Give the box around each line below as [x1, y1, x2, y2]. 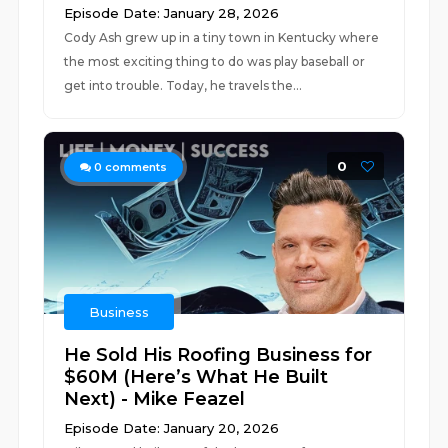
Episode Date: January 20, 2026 [64, 420, 280, 436]
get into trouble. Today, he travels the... [64, 78, 303, 93]
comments [102, 160, 168, 174]
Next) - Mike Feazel [64, 388, 246, 410]
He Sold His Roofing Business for [64, 344, 373, 366]
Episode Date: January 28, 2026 [64, 5, 280, 21]
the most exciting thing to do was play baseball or [64, 54, 366, 69]
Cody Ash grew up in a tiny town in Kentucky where [64, 30, 380, 45]
